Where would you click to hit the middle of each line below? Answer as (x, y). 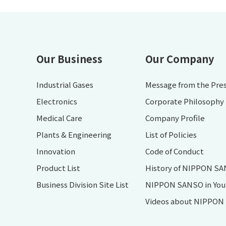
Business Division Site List (82, 185)
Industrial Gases (65, 85)
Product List (58, 168)
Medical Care (59, 118)
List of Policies (171, 135)
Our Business (69, 59)
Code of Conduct (174, 151)
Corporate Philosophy (184, 101)
